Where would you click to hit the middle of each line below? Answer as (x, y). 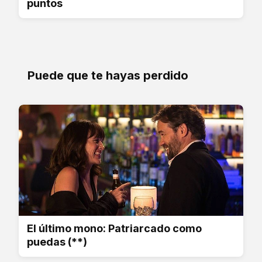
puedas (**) (57, 242)
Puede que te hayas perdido (108, 75)
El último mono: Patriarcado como (114, 228)
